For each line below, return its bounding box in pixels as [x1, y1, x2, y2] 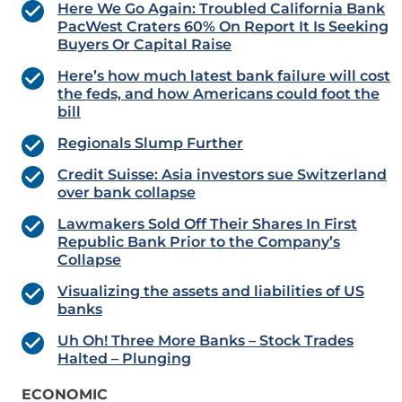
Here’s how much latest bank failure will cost [57, 67, 390, 85]
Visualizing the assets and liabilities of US [57, 283, 364, 301]
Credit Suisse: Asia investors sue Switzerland [57, 166, 387, 184]
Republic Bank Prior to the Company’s [57, 233, 340, 251]
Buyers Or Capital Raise [57, 36, 232, 54]
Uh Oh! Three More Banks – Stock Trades [57, 332, 354, 350]
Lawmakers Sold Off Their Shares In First [57, 215, 357, 233]
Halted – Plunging [57, 350, 191, 368]
